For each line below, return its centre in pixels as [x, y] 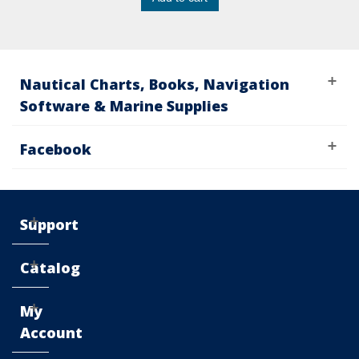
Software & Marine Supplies [124, 106]
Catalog [50, 268]
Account [51, 333]
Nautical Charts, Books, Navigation [155, 85]
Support [49, 225]
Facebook [56, 149]
